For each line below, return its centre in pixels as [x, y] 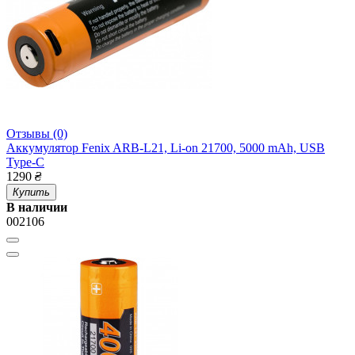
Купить [31, 193]
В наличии [37, 208]
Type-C [25, 162]
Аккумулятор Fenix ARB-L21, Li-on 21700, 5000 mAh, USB [166, 148]
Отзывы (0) [37, 134]
